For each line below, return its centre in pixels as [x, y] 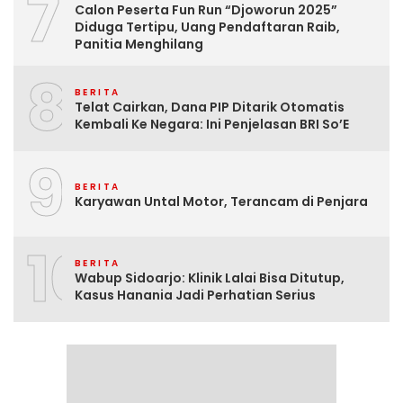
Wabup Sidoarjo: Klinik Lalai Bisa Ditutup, [210, 278]
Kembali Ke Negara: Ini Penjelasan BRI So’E [212, 125]
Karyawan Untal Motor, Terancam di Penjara [221, 201]
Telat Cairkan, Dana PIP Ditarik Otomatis [210, 107]
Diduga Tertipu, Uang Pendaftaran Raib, [207, 27]
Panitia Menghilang [139, 44]
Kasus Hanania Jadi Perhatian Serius [195, 296]
